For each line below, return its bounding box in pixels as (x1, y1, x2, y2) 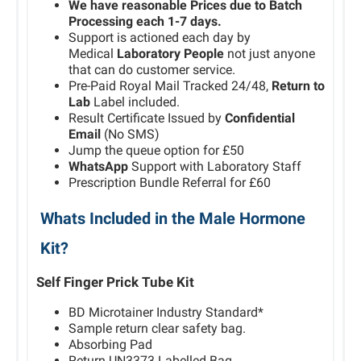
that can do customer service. (68, 62, 235, 77)
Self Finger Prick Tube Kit (36, 274, 194, 290)
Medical (68, 46, 117, 61)
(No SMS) (101, 127, 160, 142)
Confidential (225, 110, 295, 126)
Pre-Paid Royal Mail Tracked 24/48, (68, 78, 272, 93)
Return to (272, 78, 325, 93)
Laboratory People (117, 46, 227, 61)
